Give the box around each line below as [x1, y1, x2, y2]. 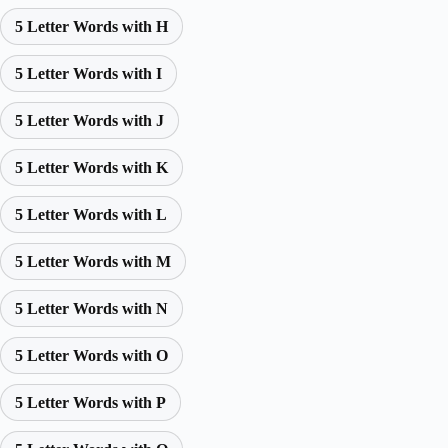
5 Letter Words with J [15, 112, 164, 130]
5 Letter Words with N [15, 300, 168, 318]
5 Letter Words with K [15, 159, 168, 177]
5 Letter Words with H [15, 18, 168, 36]
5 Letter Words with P [15, 394, 166, 412]
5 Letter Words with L [15, 206, 167, 224]
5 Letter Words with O [15, 347, 168, 365]
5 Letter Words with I [15, 65, 162, 83]
